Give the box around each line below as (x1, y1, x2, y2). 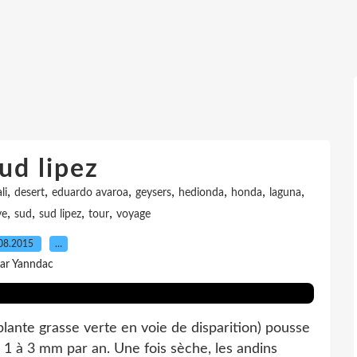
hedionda (178, 187, 224, 198)
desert (14, 187, 45, 198)
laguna (269, 187, 301, 198)
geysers (135, 187, 171, 198)
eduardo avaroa (51, 187, 128, 198)
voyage (116, 209, 151, 220)
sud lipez (38, 209, 81, 220)
